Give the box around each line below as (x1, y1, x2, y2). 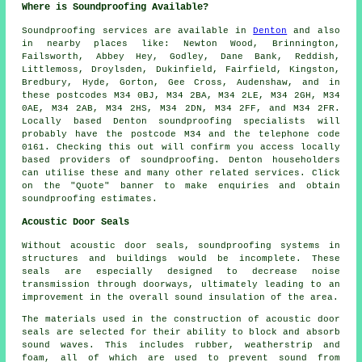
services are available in (95, 25, 254, 36)
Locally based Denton (22, 116, 159, 126)
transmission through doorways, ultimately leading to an (22, 279, 340, 289)
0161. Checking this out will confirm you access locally (22, 141, 340, 152)
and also (287, 25, 340, 36)
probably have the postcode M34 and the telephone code (22, 128, 340, 139)
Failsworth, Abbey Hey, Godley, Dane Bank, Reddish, (22, 51, 340, 61)
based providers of (22, 154, 141, 165)
